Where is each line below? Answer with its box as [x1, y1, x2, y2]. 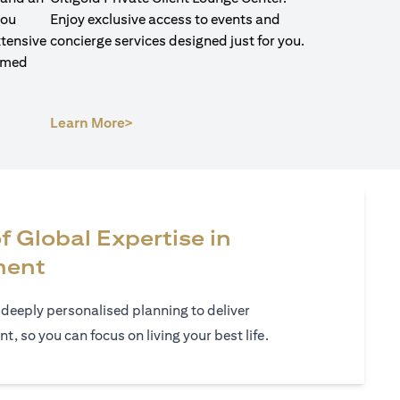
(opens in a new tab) [132, 113, 265, 130]
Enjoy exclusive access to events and [50, 11, 280, 28]
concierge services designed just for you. [50, 32, 304, 49]
